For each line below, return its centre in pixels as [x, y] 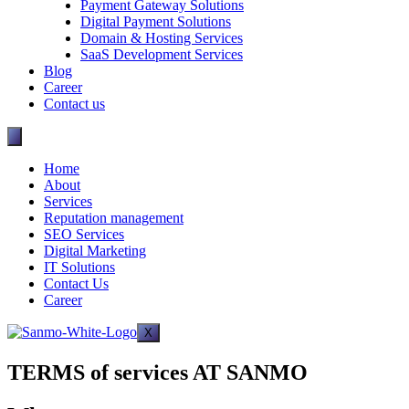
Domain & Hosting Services [162, 38]
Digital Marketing [95, 251]
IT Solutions [79, 267]
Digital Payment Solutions [156, 22]
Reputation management [114, 218]
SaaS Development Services [162, 55]
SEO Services [84, 235]
